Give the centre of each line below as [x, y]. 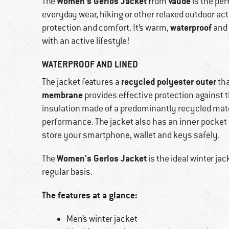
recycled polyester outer [169, 82]
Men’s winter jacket [102, 219]
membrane [62, 95]
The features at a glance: [90, 195]
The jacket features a [82, 82]
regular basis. [67, 172]
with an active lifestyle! [86, 41]
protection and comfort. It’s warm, [106, 28]
